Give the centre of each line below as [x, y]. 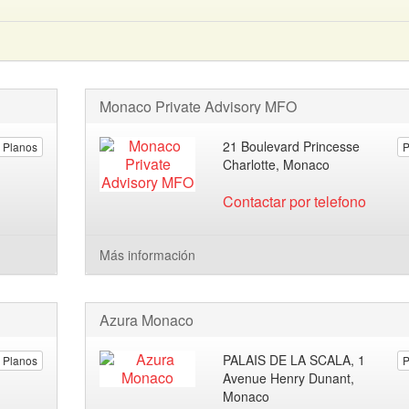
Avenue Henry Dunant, [289, 378]
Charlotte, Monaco [277, 164]
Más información [147, 255]
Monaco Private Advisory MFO [198, 106]
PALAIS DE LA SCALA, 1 [294, 360]
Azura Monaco [146, 320]
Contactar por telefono [295, 201]
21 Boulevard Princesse [292, 146]
